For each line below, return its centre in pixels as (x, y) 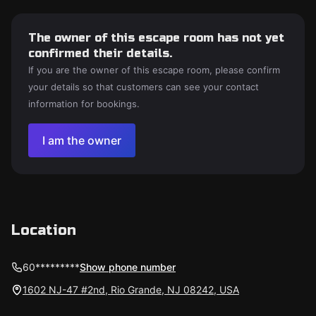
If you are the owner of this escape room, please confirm (154, 70)
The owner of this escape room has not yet (156, 38)
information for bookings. (84, 104)
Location (44, 230)
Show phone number (128, 267)
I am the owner (82, 140)
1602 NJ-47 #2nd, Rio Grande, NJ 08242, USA (131, 290)
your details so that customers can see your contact (144, 87)
